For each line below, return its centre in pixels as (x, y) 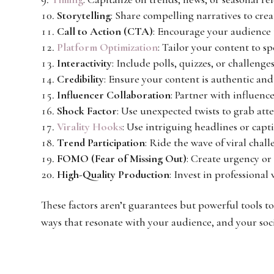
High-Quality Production (113, 174)
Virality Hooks (90, 126)
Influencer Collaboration (114, 94)
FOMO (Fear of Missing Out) (122, 158)
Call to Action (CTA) (105, 31)
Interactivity (85, 63)
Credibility (81, 79)
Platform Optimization (108, 47)
